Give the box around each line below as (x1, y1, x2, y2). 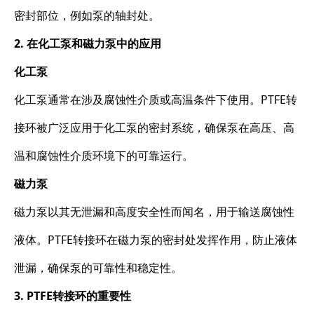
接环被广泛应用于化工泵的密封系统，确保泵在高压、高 (14, 119, 294, 135)
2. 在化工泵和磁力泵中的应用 (14, 35, 161, 51)
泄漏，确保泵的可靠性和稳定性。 (14, 259, 182, 275)
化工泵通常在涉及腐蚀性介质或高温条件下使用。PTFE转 (14, 91, 297, 107)
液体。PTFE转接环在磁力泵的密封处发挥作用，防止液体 (14, 231, 297, 247)
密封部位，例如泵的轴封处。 (14, 7, 160, 23)
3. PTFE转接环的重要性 (14, 287, 131, 303)
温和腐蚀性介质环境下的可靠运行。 (14, 147, 193, 163)
